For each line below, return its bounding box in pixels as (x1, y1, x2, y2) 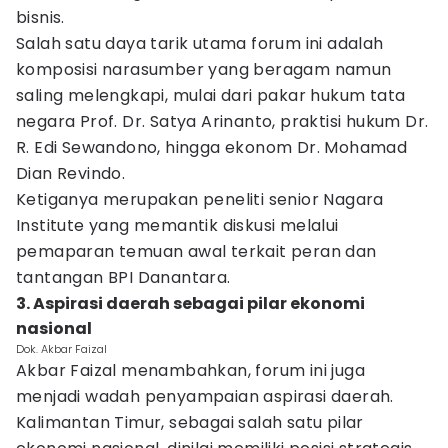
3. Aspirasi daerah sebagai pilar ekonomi (16, 292, 365, 315)
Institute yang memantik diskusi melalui (16, 214, 339, 237)
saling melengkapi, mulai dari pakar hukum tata (16, 84, 406, 107)
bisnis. (16, 6, 65, 29)
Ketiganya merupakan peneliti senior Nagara (16, 188, 384, 211)
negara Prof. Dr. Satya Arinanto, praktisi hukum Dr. (16, 110, 429, 133)
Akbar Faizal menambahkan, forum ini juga (16, 359, 365, 382)
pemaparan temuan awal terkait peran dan (16, 240, 377, 263)
